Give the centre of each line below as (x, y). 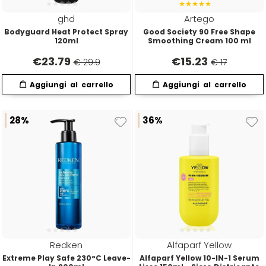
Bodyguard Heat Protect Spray (66, 31)
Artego (199, 18)
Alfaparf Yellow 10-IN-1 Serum (199, 258)
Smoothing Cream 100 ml (199, 40)
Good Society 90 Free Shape (199, 31)
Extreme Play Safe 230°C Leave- (66, 258)
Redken (66, 245)
